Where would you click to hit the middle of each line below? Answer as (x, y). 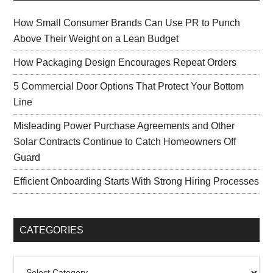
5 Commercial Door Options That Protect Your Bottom (129, 86)
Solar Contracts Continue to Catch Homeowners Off (125, 142)
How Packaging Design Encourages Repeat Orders (125, 62)
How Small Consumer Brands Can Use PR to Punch (127, 23)
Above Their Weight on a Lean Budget (96, 39)
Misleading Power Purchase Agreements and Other (124, 126)
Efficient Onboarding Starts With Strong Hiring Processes (136, 181)
